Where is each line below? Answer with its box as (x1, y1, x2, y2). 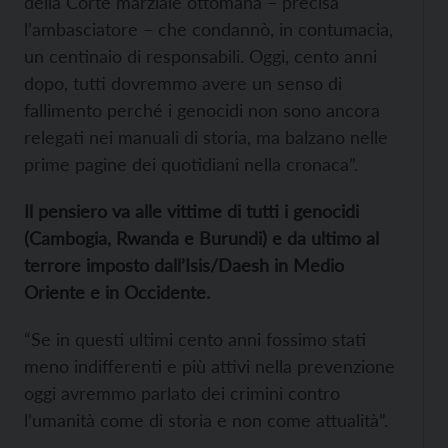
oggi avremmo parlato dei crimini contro (24, 382, 340, 404)
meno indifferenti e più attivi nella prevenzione (24, 355, 395, 377)
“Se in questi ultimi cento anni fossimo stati (24, 328, 366, 350)
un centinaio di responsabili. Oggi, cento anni (24, 45, 377, 67)
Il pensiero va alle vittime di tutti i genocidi (24, 200, 359, 222)
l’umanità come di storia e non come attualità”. (24, 409, 388, 431)
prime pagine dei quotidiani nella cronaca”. (24, 153, 358, 175)
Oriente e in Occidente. (24, 281, 210, 303)
